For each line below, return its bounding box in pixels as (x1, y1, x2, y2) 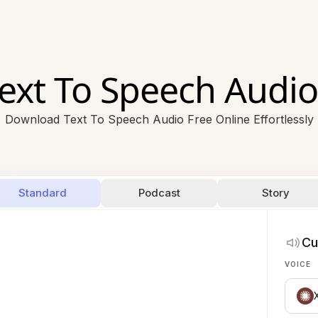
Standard (18, 186, 67, 199)
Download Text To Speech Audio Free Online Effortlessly (4, 112, 314, 126)
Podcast (138, 186, 180, 199)
